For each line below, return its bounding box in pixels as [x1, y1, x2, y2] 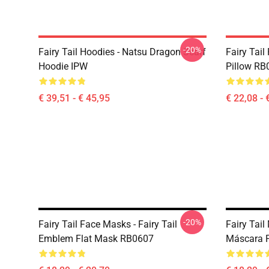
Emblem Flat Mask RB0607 [38, 233, 154, 244]
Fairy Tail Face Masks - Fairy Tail [38, 219, 177, 230]
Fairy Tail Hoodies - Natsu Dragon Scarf [38, 46, 206, 58]
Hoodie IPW [38, 61, 88, 72]
